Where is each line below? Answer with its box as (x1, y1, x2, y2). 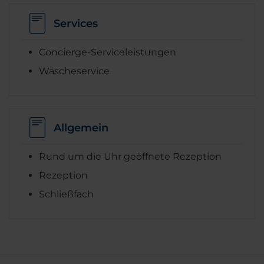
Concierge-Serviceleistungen (39, 47, 176, 58)
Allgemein (54, 121, 108, 134)
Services (54, 16, 98, 30)
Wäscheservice (39, 65, 110, 77)
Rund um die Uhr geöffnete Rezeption (39, 151, 222, 163)
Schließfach (39, 189, 94, 200)
